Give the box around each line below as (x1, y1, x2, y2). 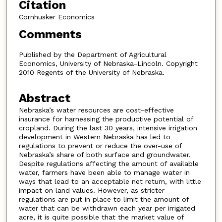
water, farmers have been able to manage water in (18, 168, 190, 177)
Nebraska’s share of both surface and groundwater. (18, 151, 191, 159)
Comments (18, 27, 82, 42)
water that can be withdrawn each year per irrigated (18, 204, 195, 213)
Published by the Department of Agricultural (18, 50, 166, 58)
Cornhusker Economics (18, 12, 95, 21)
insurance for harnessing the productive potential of (18, 115, 193, 123)
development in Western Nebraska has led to (18, 133, 170, 141)
